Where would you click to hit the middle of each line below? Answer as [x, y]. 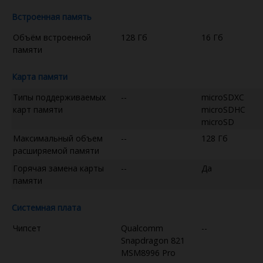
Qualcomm [142, 228]
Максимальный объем [58, 138]
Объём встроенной [52, 37]
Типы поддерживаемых [59, 97]
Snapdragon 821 [153, 240]
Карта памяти [40, 76]
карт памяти [38, 109]
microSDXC [223, 97]
